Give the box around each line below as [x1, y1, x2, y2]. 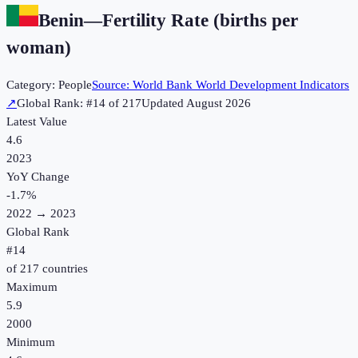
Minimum [6, 336, 55, 349]
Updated [141, 97, 186, 110]
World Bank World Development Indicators [133, 78, 349, 92]
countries [39, 262, 88, 276]
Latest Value [6, 115, 67, 129]
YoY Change [6, 170, 70, 184]
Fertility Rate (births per [102, 10, 298, 30]
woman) [6, 37, 71, 58]
